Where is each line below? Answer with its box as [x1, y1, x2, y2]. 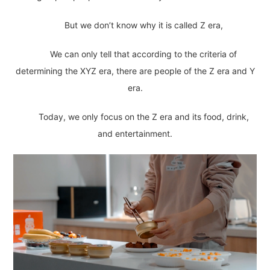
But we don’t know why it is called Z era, [64, 20, 223, 31]
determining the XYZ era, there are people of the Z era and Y [15, 66, 255, 77]
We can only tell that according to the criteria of [50, 49, 237, 60]
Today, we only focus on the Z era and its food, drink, [38, 111, 249, 122]
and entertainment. [98, 128, 172, 139]
